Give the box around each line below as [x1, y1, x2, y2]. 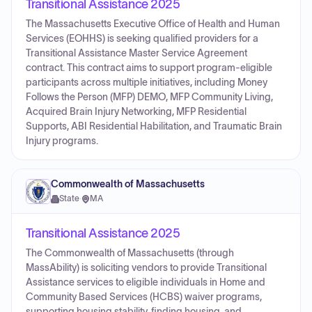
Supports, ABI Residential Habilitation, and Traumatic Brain [26, 121, 282, 132]
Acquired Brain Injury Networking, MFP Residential [26, 107, 247, 117]
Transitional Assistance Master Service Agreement [26, 48, 247, 58]
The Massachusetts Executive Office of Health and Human [26, 19, 280, 29]
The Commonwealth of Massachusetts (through [26, 248, 234, 258]
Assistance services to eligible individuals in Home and [26, 277, 265, 288]
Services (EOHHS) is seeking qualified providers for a [26, 33, 258, 44]
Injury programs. [26, 136, 98, 146]
